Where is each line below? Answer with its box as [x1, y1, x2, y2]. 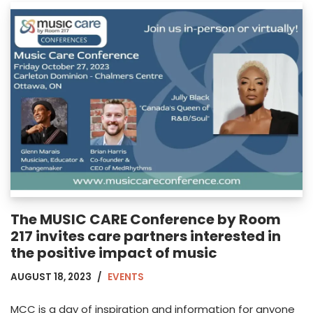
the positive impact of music [10, 242, 217, 263]
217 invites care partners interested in [10, 226, 281, 246]
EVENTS [108, 270, 144, 284]
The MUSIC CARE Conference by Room [10, 209, 281, 229]
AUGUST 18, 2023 [10, 270, 92, 284]
